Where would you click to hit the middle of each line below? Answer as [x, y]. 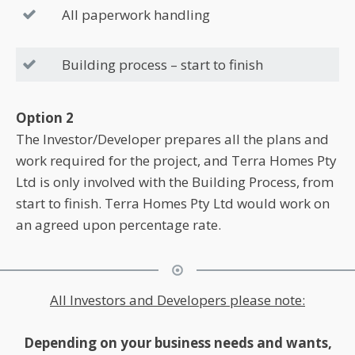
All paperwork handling [136, 14]
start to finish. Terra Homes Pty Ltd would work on [173, 203]
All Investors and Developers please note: [177, 300]
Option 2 [45, 117]
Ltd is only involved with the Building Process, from [175, 181]
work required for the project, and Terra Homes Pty [176, 160]
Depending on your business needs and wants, [177, 342]
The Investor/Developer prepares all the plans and [172, 139]
